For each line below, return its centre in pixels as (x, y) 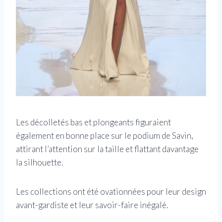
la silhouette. (39, 163)
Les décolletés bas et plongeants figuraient (93, 122)
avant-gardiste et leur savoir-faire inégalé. (92, 205)
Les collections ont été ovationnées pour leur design (111, 192)
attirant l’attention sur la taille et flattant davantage (107, 149)
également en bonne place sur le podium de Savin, (105, 136)
